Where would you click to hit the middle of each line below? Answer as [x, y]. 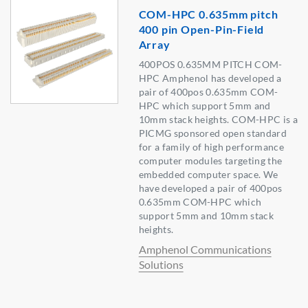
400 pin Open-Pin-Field [201, 30]
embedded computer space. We [208, 175]
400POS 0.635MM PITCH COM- [210, 65]
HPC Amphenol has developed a [210, 78]
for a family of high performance [211, 147]
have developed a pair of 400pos [210, 188]
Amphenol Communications [205, 250]
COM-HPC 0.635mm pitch [208, 14]
